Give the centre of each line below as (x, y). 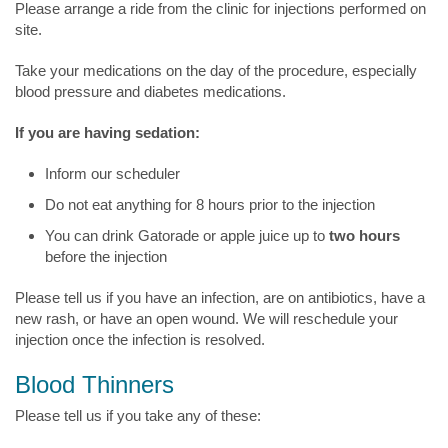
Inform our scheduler (112, 173)
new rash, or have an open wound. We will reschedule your (206, 318)
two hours (364, 235)
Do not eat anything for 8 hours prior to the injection (210, 204)
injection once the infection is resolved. (140, 339)
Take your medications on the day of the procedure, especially (216, 70)
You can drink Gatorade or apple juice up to (187, 235)
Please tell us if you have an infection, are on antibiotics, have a (220, 297)
